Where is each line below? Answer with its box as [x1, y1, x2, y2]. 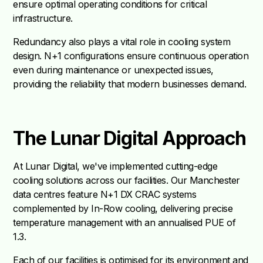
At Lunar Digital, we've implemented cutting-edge [13, 160, 218, 173]
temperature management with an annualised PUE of [13, 217, 236, 229]
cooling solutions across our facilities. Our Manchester [13, 174, 240, 187]
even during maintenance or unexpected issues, [13, 64, 214, 76]
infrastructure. [13, 12, 73, 25]
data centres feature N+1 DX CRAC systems [13, 188, 197, 201]
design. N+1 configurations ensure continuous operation [13, 50, 249, 62]
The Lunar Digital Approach [13, 127, 247, 150]
